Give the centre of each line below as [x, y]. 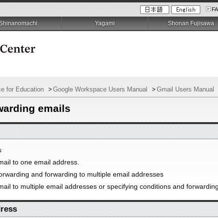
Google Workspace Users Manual [101, 89]
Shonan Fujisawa [191, 23]
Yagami [105, 23]
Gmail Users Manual [187, 89]
